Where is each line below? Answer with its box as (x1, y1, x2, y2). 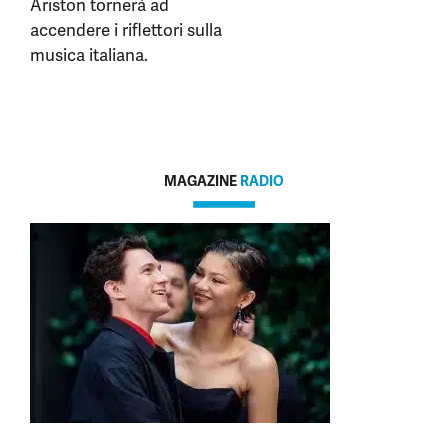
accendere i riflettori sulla (30, 19, 222, 41)
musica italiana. (30, 44, 148, 66)
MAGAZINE (164, 172, 240, 190)
